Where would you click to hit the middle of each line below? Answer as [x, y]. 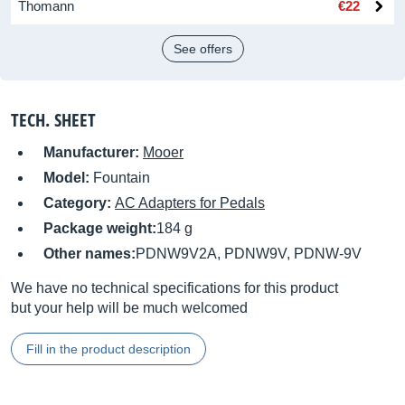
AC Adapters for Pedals [190, 203]
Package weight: [100, 228]
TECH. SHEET [53, 120]
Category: [79, 203]
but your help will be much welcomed [129, 308]
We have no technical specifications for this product [174, 288]
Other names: [89, 254]
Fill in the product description [108, 349]
